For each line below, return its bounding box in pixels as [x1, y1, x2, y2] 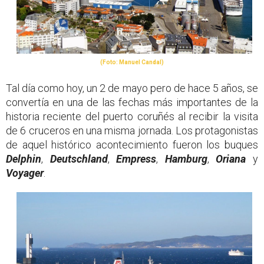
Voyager [6, 167, 44, 180]
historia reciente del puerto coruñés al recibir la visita [6, 110, 258, 123]
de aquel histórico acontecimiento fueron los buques [6, 138, 258, 151]
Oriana [216, 153, 246, 166]
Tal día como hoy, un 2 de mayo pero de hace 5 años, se [6, 82, 258, 95]
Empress [116, 153, 157, 166]
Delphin [6, 153, 41, 166]
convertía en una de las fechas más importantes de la [6, 96, 258, 109]
